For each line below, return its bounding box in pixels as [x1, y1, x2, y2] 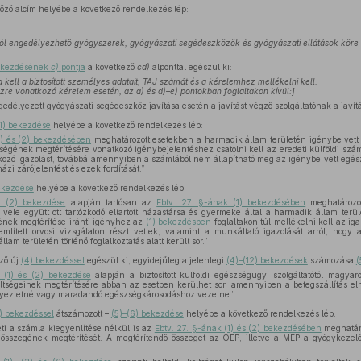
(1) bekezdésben [145, 217, 212, 226]
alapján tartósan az [65, 197, 157, 207]
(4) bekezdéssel [20, 255, 85, 265]
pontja [58, 62, 85, 72]
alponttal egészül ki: [149, 62, 232, 72]
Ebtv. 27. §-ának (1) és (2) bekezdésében [154, 323, 322, 333]
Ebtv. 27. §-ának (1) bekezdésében [156, 197, 306, 207]
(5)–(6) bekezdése [110, 309, 184, 318]
